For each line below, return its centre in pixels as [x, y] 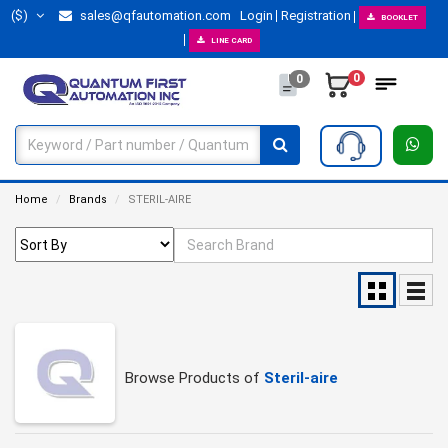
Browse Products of [194, 378]
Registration [315, 15]
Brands [88, 199]
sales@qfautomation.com [154, 15]
